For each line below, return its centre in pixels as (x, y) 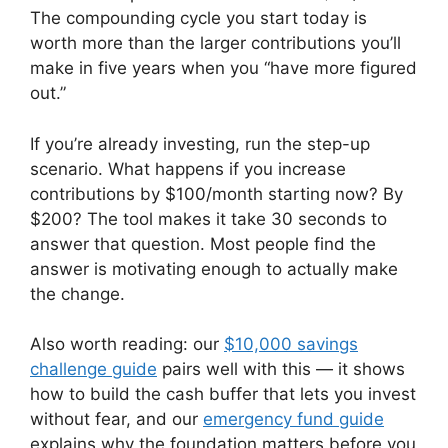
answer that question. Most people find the (203, 243)
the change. (77, 293)
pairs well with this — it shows (281, 369)
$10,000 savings (291, 344)
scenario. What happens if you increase (188, 168)
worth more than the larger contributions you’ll (215, 43)
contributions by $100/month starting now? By (216, 193)
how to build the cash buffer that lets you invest (223, 394)
